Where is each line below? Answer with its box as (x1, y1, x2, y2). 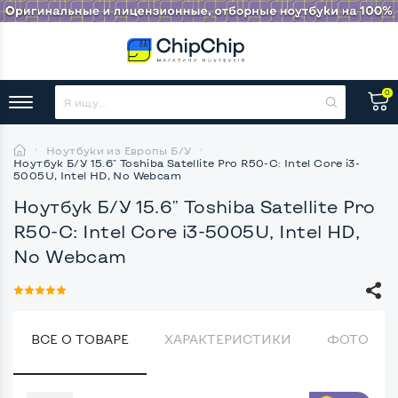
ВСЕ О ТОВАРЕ (31, 330, 129, 346)
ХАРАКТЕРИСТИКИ (164, 330, 291, 346)
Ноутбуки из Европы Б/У (46, 143, 192, 156)
